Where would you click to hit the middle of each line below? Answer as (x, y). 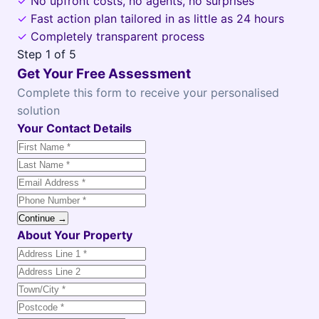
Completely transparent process (117, 36)
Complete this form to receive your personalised (148, 93)
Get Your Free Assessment (104, 74)
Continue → (43, 218)
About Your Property (75, 235)
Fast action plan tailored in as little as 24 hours (157, 19)
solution (38, 110)
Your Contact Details (74, 128)
